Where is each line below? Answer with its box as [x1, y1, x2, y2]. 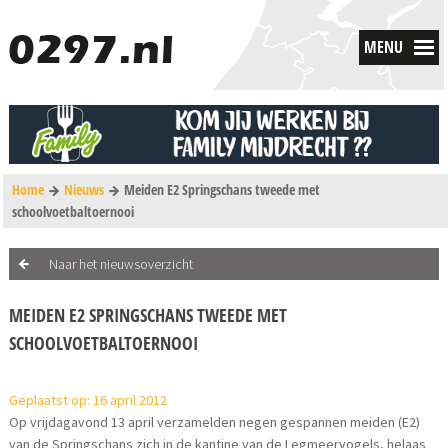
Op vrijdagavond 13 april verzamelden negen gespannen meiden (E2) [9, 413, 421, 432]
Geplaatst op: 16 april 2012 [9, 391, 168, 410]
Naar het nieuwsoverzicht [49, 255, 194, 274]
